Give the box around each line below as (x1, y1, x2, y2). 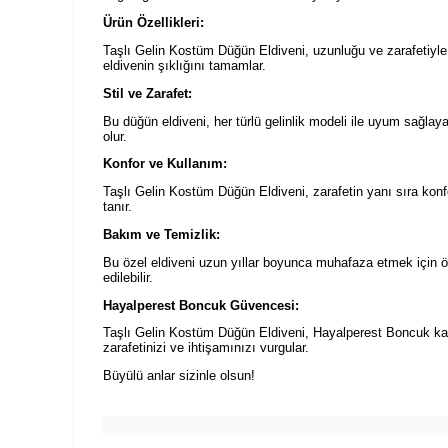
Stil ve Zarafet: (103, 85, 192, 101)
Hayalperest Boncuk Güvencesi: (103, 297, 299, 313)
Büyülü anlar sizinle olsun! (103, 368, 255, 384)
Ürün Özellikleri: (103, 15, 204, 31)
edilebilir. (103, 269, 153, 285)
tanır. (103, 199, 132, 215)
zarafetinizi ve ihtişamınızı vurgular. (103, 340, 309, 356)
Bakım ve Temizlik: (103, 226, 220, 242)
